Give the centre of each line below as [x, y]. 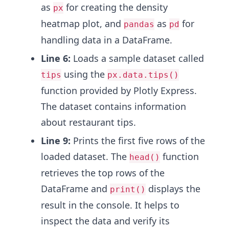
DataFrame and [75, 188]
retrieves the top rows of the [103, 173]
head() [145, 157]
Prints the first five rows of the [138, 140]
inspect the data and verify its [105, 221]
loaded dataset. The [85, 156]
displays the [173, 188]
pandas [139, 24]
